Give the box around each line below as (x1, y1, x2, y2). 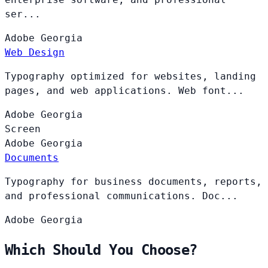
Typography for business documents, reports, (5, 175, 262, 187)
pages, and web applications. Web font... (5, 84, 244, 96)
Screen (5, 123, 41, 135)
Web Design (5, 46, 65, 58)
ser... (5, 8, 41, 20)
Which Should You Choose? (5, 241, 197, 258)
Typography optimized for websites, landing (5, 70, 256, 82)
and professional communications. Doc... (5, 190, 238, 202)
